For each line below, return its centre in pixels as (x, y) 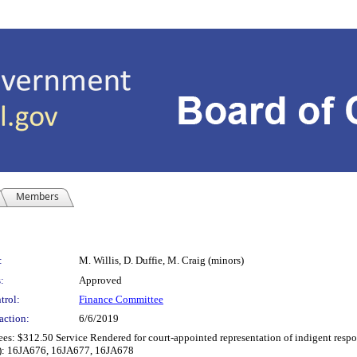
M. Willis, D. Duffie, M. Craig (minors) (161, 260)
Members (37, 196)
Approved (100, 280)
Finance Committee (121, 299)
